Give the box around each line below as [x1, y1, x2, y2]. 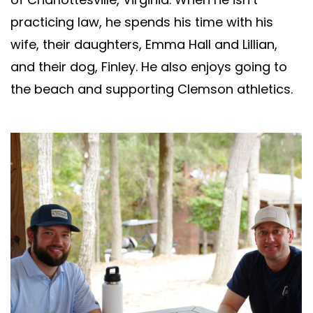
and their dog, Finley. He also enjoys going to [10, 57, 287, 75]
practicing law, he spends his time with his [10, 13, 273, 31]
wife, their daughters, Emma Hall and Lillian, [10, 35, 277, 53]
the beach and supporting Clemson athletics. [10, 80, 293, 98]
